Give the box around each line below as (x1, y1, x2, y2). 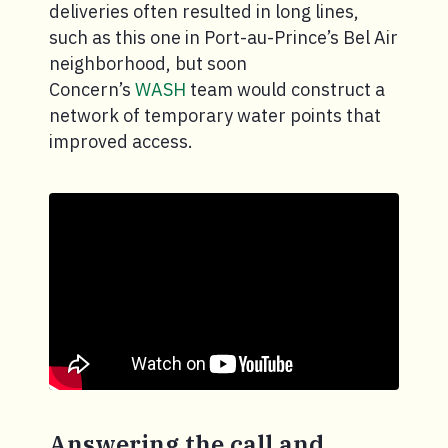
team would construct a (186, 78, 385, 101)
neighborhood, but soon (49, 52, 247, 75)
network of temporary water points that (49, 104, 381, 127)
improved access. (49, 130, 193, 153)
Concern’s (49, 78, 135, 101)
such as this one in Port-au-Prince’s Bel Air (49, 26, 398, 49)
